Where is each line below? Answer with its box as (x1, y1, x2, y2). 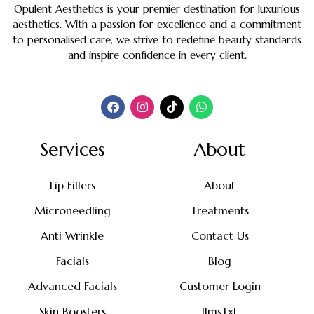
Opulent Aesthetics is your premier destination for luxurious (14, 1, 300, 15)
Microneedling (34, 203, 111, 217)
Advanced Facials (27, 278, 117, 293)
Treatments (191, 203, 250, 217)
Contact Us (191, 228, 249, 243)
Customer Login (179, 278, 261, 293)
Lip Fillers (49, 177, 95, 192)
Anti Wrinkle (41, 228, 104, 243)
